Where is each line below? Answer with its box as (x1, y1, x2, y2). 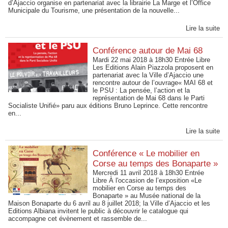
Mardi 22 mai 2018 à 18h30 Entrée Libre (93, 56, 215, 64)
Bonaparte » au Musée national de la (93, 192, 201, 199)
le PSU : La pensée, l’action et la (93, 87, 190, 94)
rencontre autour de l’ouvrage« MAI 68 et (93, 79, 213, 87)
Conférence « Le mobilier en (93, 149, 200, 158)
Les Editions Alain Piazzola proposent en (93, 64, 214, 71)
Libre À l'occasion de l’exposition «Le (93, 177, 202, 184)
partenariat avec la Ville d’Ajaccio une (93, 71, 204, 79)
